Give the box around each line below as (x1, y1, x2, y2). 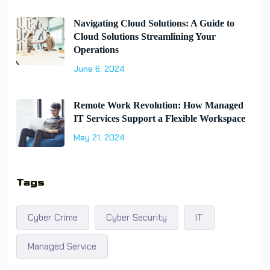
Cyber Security (106, 212, 167, 224)
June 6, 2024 (74, 63, 125, 74)
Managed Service (28, 240, 96, 253)
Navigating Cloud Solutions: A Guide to (74, 18, 234, 28)
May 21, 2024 (74, 132, 125, 143)
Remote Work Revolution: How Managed (74, 100, 243, 110)
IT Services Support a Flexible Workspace (74, 113, 245, 124)
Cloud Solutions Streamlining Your (74, 31, 216, 42)
